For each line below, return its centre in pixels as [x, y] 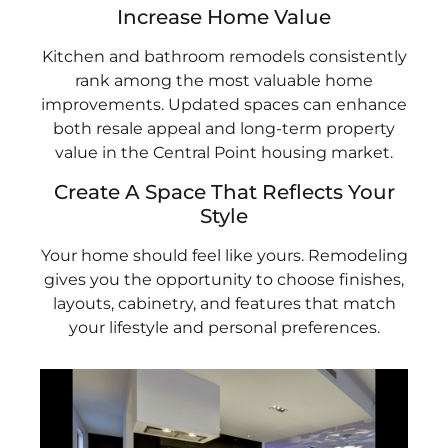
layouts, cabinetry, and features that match [224, 303]
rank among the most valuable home [224, 81]
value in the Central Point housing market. [224, 153]
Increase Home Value [224, 17]
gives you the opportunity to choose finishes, [224, 279]
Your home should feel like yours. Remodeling [224, 255]
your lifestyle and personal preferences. [224, 327]
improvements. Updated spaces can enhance [224, 105]
